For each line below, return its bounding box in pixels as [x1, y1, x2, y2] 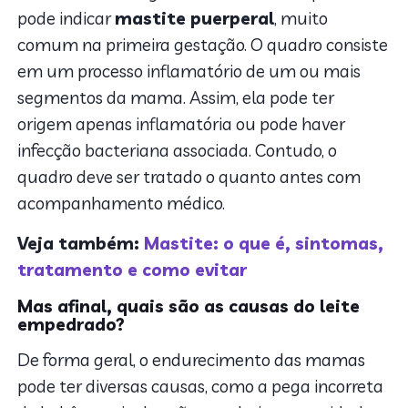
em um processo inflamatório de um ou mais [17, 59, 362, 82]
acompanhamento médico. [17, 191, 229, 214]
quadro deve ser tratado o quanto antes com [17, 165, 362, 188]
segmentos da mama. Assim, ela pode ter [17, 86, 335, 108]
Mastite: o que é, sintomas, [144, 231, 384, 254]
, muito [274, 6, 329, 29]
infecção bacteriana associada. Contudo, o [17, 138, 338, 161]
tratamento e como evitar [17, 258, 248, 280]
